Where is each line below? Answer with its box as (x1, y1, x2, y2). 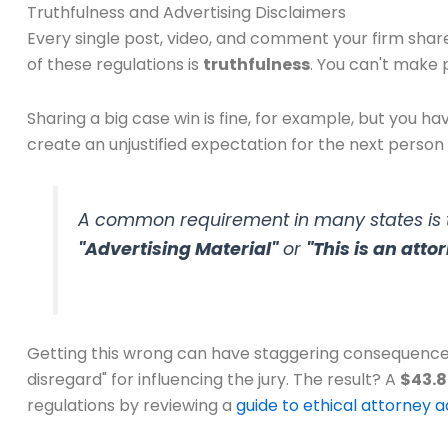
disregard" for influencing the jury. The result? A (27, 368, 400, 392)
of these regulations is (27, 53, 203, 77)
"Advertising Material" (78, 237, 279, 262)
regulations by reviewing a (27, 394, 236, 418)
